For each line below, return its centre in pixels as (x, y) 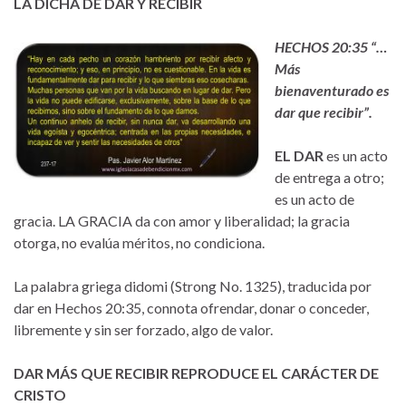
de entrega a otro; (329, 177)
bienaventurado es (332, 90)
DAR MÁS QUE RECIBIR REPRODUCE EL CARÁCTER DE (196, 372)
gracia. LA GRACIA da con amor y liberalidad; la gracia (182, 220)
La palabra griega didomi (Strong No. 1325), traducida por (193, 285)
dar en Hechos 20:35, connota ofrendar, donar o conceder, (191, 307)
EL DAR (299, 155)
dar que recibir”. (324, 111)
